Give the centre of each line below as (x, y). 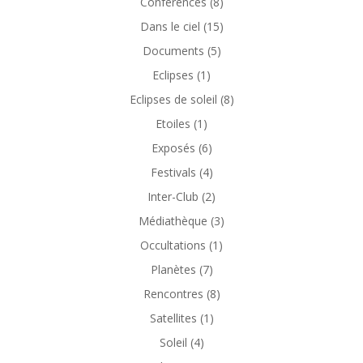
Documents (173, 51)
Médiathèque (173, 221)
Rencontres (173, 294)
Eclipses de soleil (173, 99)
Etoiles (173, 124)
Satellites (173, 318)
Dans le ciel (170, 26)
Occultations (173, 245)
